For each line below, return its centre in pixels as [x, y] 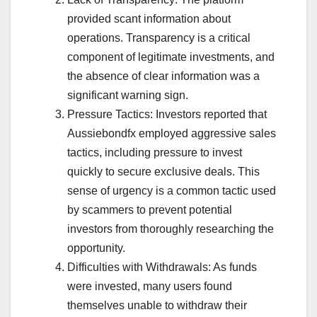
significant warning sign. [128, 96]
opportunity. [96, 248]
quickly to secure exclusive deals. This [163, 172]
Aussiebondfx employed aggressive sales [172, 134]
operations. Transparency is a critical [159, 38]
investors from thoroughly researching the [171, 229]
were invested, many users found [150, 287]
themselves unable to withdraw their [157, 306]
